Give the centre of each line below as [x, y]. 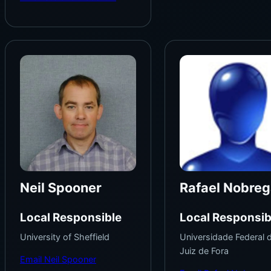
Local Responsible [71, 217]
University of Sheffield [65, 237]
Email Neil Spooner [58, 260]
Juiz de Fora [204, 250]
